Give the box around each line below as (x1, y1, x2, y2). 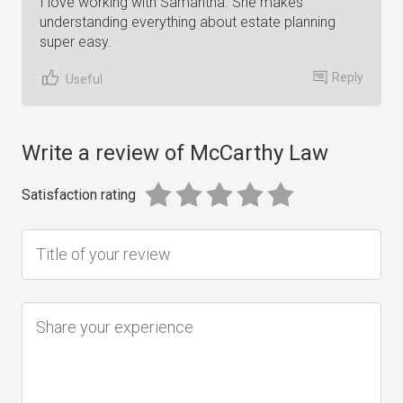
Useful (66, 71, 103, 86)
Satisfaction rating (22, 186, 136, 203)
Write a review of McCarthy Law (22, 140, 328, 166)
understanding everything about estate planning (40, 13, 336, 31)
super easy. (40, 33, 112, 50)
